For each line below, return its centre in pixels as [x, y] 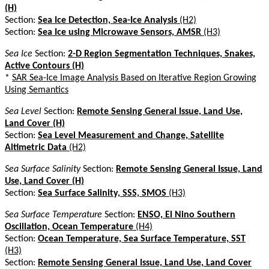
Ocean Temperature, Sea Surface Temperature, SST [142, 239]
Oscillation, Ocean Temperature [69, 227]
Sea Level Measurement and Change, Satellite [131, 135]
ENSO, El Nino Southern [186, 215]
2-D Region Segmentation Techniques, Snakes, [162, 54]
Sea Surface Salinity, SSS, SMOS [102, 193]
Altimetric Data [36, 147]
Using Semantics [37, 90]
